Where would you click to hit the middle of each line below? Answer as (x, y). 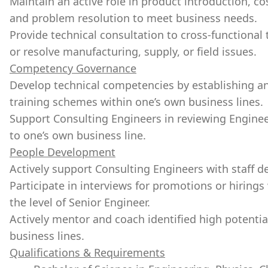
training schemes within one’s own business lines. (136, 102)
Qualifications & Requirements (87, 252)
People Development (63, 152)
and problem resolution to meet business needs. (133, 18)
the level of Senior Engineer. (83, 202)
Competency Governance (73, 68)
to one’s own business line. (78, 135)
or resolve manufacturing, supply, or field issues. (133, 51)
